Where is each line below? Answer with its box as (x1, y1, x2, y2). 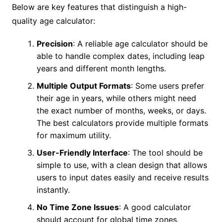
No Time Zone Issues (36, 202, 119, 213)
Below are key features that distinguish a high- (11, 2, 187, 12)
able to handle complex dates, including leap (36, 51, 205, 61)
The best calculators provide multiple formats (36, 118, 208, 128)
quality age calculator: (11, 16, 95, 26)
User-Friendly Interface (36, 148, 128, 158)
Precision (36, 39, 73, 49)
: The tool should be (127, 148, 203, 158)
